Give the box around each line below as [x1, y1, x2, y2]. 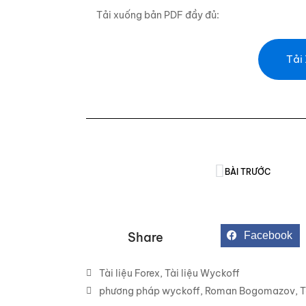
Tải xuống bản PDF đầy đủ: [96, 9, 219, 21]
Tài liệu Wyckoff [164, 267, 240, 279]
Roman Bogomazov [204, 285, 295, 297]
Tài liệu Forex [98, 267, 160, 279]
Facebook [243, 229, 292, 242]
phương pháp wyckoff [98, 285, 200, 297]
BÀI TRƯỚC [225, 166, 271, 177]
